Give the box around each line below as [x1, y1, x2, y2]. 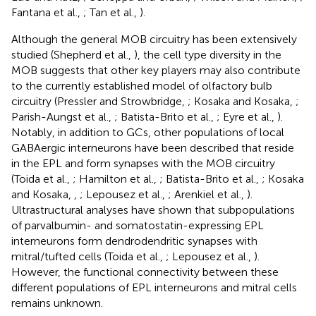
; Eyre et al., [217, 109, 277, 123]
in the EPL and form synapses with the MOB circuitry [11, 156, 275, 170]
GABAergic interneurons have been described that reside [11, 140, 294, 154]
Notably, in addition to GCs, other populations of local [11, 125, 284, 139]
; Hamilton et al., [73, 171, 159, 186]
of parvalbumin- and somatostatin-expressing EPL [11, 218, 264, 232]
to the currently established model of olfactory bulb [11, 78, 272, 92]
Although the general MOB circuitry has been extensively [11, 32, 297, 46]
